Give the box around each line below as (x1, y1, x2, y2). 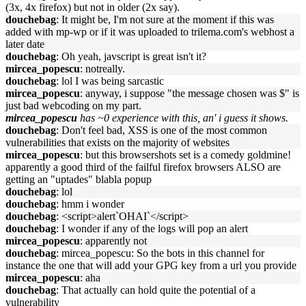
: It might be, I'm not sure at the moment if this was (56, 14, 274, 25)
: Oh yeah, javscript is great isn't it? (56, 51, 206, 62)
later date (5, 38, 44, 50)
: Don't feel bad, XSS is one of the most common (56, 124, 267, 136)
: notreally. (80, 63, 125, 74)
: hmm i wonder (56, 198, 124, 210)
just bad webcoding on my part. (5, 100, 141, 111)
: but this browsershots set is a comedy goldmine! (80, 149, 291, 161)
